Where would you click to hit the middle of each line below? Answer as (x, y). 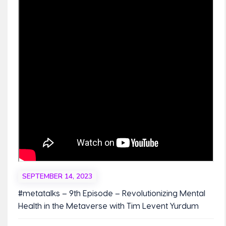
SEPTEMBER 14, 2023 (57, 177)
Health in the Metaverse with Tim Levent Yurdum (108, 205)
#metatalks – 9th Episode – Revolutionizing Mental (111, 193)
